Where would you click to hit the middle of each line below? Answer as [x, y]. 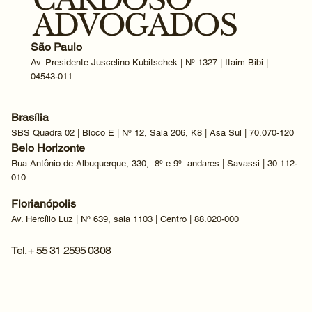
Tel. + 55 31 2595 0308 [61, 250]
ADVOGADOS [134, 25]
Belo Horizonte [48, 148]
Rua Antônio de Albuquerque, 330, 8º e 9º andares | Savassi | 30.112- [155, 164]
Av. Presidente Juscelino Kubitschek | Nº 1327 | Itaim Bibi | [149, 62]
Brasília [30, 117]
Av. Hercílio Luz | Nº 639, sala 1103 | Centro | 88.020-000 [125, 219]
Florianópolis [44, 204]
